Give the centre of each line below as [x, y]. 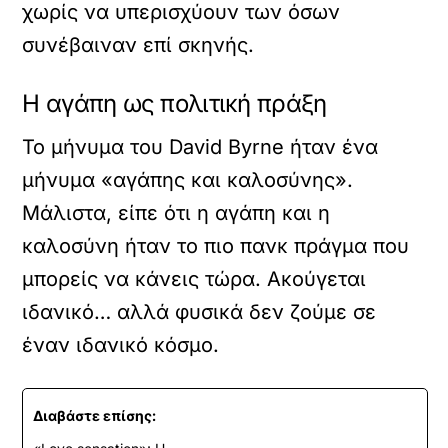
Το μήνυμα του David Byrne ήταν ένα [200, 147]
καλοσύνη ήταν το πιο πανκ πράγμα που [216, 246]
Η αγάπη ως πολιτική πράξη [174, 103]
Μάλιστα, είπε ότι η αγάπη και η [176, 213]
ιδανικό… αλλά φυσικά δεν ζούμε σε [199, 312]
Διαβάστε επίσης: [95, 415]
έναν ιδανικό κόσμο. [121, 345]
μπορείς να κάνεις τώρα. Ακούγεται [194, 279]
